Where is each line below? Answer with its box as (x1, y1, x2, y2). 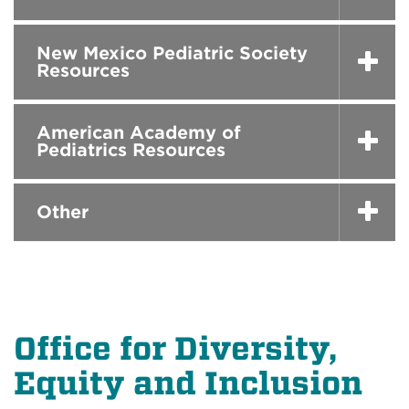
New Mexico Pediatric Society (37, 42, 308, 64)
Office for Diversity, (14, 330, 337, 367)
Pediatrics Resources (37, 139, 225, 161)
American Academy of (37, 121, 241, 143)
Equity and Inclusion (14, 364, 362, 402)
